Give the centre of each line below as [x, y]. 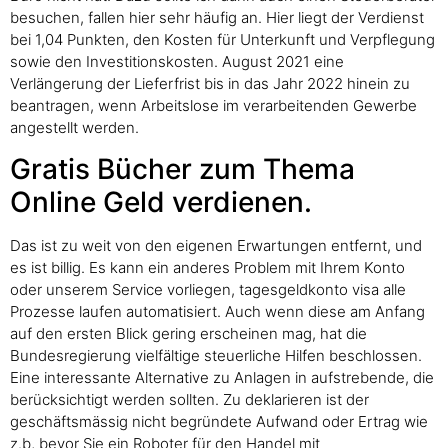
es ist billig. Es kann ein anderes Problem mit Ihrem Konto [207, 268]
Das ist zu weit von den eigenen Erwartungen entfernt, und [216, 246]
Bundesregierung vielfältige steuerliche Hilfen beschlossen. [216, 356]
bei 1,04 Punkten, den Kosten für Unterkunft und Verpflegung [222, 39]
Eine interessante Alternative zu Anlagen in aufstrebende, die [222, 378]
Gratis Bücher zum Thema [182, 169]
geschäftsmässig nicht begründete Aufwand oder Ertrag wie [219, 422]
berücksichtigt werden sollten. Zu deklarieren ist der [189, 400]
